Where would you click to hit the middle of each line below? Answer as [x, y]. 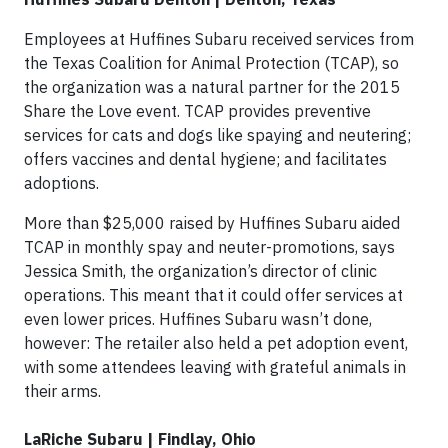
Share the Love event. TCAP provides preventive [197, 110]
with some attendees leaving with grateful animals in [215, 366]
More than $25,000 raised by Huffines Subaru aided [212, 222]
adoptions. [61, 182]
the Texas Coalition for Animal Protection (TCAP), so [211, 62]
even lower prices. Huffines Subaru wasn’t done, [198, 318]
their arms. [62, 390]
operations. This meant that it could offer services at [213, 294]
